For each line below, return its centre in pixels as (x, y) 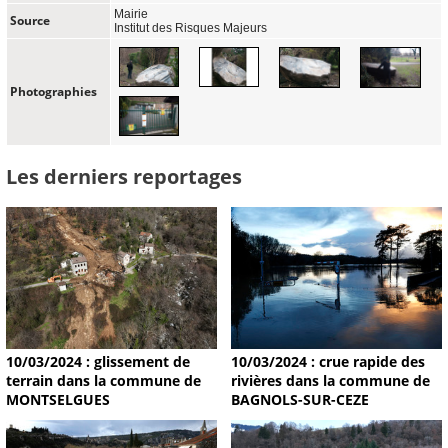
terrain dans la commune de (103, 380)
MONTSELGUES (58, 399)
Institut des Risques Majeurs (190, 27)
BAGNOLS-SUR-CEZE (299, 399)
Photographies (53, 91)
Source (30, 20)
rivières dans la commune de (330, 380)
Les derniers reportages (124, 176)
